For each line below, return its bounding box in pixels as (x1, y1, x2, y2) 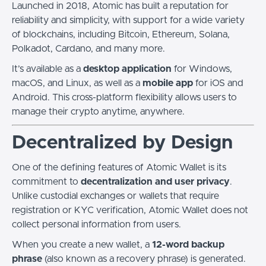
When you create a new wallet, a (12, 240, 152, 249)
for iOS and (193, 78, 243, 88)
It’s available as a (12, 64, 83, 74)
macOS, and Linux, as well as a (12, 78, 142, 88)
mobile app (142, 78, 193, 88)
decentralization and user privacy (81, 177, 230, 186)
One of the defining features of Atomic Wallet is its (12, 163, 226, 172)
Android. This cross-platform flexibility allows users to (12, 93, 237, 102)
